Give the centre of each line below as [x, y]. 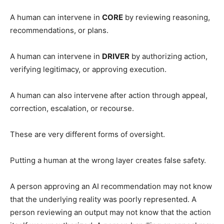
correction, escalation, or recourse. [72, 108]
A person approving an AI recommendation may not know [111, 186]
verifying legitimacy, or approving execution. [88, 69]
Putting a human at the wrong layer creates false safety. [108, 160]
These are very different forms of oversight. [87, 134]
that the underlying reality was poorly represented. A [103, 199]
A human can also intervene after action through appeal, [109, 95]
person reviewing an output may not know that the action [110, 212]
